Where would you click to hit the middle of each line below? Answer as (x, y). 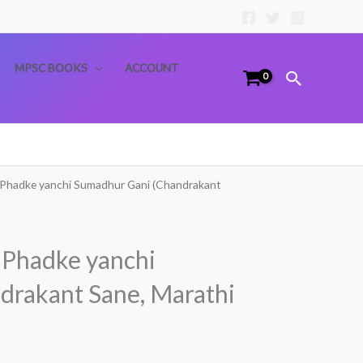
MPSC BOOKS (51, 68)
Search (315, 80)
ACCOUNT (152, 68)
